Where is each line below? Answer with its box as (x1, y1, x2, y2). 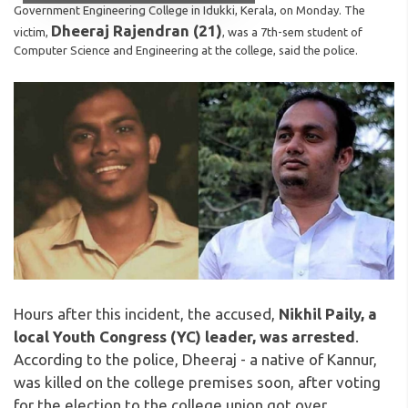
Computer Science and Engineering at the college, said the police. (14, 43, 358, 56)
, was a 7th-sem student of (222, 25, 362, 38)
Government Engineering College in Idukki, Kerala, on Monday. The (14, 3, 365, 16)
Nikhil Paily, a (279, 305, 377, 323)
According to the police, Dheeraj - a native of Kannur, (14, 351, 377, 369)
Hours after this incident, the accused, (14, 305, 279, 323)
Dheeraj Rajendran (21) (51, 21, 222, 39)
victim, (14, 25, 51, 38)
